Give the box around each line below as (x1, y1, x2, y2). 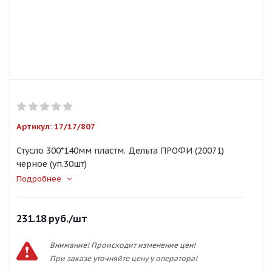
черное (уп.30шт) (16, 158, 87, 169)
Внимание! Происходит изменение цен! (50, 240, 195, 250)
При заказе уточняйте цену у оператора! (50, 254, 197, 263)
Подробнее (16, 174, 61, 184)
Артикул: (16, 121, 52, 132)
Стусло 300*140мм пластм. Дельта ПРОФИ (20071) (16, 145, 224, 156)
